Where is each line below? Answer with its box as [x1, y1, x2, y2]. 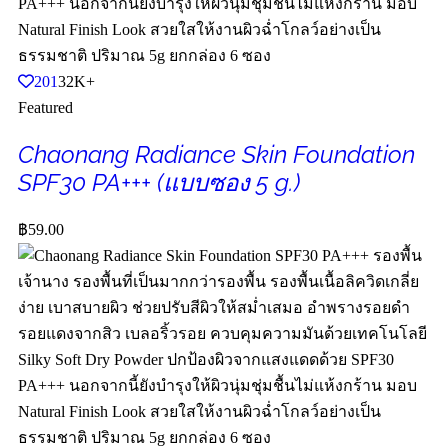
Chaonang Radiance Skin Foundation [18, 139, 415, 169]
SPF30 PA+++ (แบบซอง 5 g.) [18, 167, 300, 197]
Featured [18, 98, 73, 116]
